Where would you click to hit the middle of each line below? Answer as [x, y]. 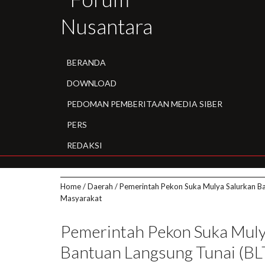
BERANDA [86, 63]
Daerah [100, 187]
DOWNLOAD [91, 83]
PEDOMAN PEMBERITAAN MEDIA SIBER [144, 104]
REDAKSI [84, 146]
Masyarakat [81, 198]
